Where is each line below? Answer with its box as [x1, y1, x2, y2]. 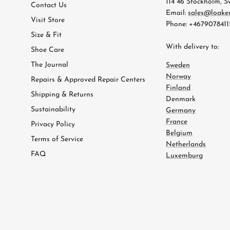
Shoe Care [31, 46, 64, 54]
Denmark [166, 95, 196, 104]
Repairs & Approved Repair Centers [31, 76, 145, 84]
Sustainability [31, 106, 75, 114]
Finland [166, 84, 191, 92]
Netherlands [166, 141, 206, 149]
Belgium [166, 129, 193, 138]
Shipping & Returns [31, 91, 93, 99]
